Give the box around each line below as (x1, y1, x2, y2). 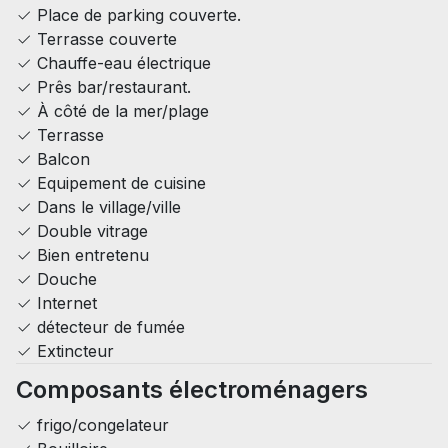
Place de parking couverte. (32, 4, 241, 25)
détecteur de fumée (32, 316, 185, 337)
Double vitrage (32, 220, 148, 241)
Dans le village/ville (32, 196, 181, 217)
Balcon (32, 148, 90, 169)
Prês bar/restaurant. (32, 76, 191, 97)
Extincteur (32, 340, 114, 361)
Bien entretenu (32, 244, 149, 265)
